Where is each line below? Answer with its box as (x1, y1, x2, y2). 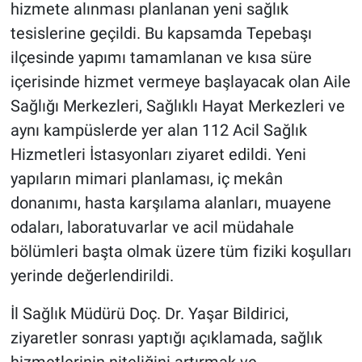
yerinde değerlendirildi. (10, 265, 174, 285)
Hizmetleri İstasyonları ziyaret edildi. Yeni (10, 144, 306, 164)
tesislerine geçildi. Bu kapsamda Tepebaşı (10, 23, 312, 43)
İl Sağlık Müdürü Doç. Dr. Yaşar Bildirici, (10, 303, 288, 323)
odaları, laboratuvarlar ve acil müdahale (10, 217, 294, 237)
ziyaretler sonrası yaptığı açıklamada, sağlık (10, 327, 322, 347)
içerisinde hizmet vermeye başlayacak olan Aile (10, 71, 351, 91)
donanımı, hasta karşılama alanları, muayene (10, 192, 331, 213)
